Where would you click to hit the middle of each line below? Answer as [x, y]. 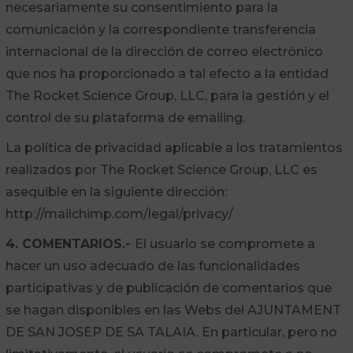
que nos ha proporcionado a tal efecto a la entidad [167, 74]
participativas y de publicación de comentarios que [168, 288]
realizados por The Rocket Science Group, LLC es [161, 170]
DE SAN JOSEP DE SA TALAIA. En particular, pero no [171, 332]
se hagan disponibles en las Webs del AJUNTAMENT [173, 310]
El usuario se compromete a [225, 244]
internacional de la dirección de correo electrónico [164, 52]
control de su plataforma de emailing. [125, 118]
